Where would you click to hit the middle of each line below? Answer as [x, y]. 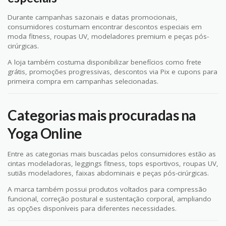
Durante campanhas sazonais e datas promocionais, [93, 17]
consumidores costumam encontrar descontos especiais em [105, 26]
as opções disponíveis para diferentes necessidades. [92, 209]
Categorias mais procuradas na [102, 115]
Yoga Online [45, 133]
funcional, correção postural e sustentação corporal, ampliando [109, 199]
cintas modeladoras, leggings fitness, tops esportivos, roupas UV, [113, 163]
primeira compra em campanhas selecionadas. [83, 81]
